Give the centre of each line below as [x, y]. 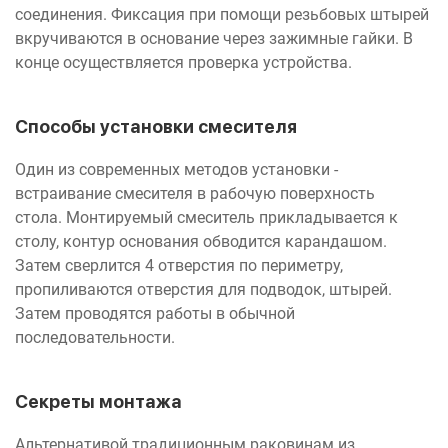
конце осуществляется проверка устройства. [185, 62]
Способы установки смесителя [156, 126]
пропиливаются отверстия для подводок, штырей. [203, 289]
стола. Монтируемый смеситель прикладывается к [206, 217]
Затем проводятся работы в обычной [155, 313]
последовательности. [97, 337]
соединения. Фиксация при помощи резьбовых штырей [222, 14]
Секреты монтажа [98, 401]
